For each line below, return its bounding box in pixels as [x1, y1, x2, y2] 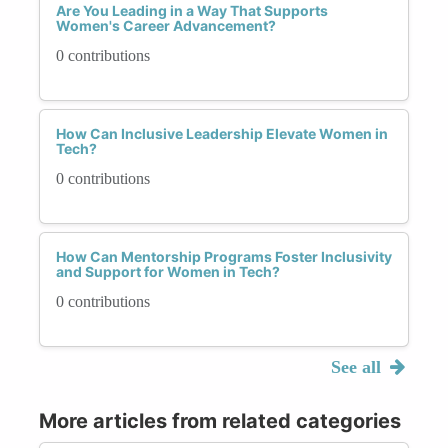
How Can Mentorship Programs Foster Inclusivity [56, 247, 392, 265]
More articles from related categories [39, 408, 401, 433]
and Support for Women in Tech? [56, 262, 280, 280]
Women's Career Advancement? [56, 16, 276, 34]
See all [330, 356, 386, 377]
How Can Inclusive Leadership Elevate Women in [56, 124, 388, 142]
